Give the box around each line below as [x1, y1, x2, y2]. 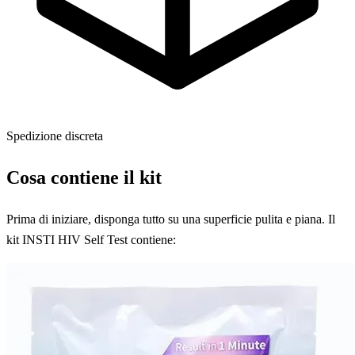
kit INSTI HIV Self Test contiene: [6, 232, 176, 246]
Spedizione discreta [6, 128, 103, 143]
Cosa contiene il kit [6, 166, 162, 188]
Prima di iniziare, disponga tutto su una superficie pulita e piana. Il [6, 212, 335, 226]
